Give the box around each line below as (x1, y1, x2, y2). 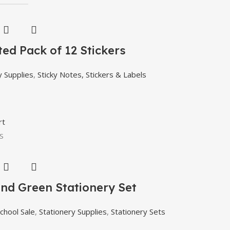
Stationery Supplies (39, 206, 107, 217)
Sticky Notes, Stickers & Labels (37, 69, 146, 80)
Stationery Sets (111, 206, 165, 217)
